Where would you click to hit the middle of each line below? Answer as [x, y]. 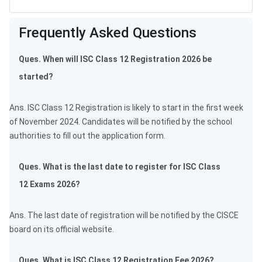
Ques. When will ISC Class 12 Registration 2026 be [115, 59]
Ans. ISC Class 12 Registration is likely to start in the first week [126, 108]
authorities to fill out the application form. [87, 136]
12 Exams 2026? [49, 185]
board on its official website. [62, 230]
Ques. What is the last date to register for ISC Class [120, 167]
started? [36, 77]
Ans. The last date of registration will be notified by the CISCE [124, 216]
